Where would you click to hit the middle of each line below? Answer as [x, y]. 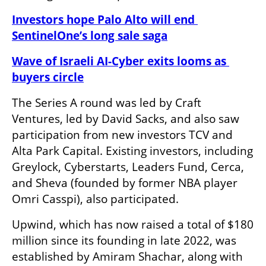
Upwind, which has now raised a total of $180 [133, 224]
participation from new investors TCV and [122, 134]
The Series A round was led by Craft [107, 102]
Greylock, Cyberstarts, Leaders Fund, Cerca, [128, 167]
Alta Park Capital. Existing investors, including [132, 151]
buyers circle [48, 77]
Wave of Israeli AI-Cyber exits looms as [119, 61]
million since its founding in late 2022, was [124, 240]
